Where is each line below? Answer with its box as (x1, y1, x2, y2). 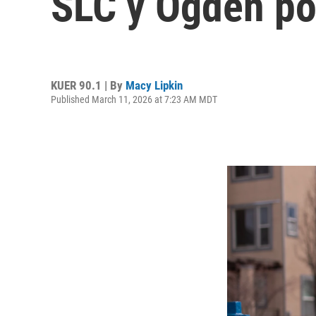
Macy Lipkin (126, 78, 183, 92)
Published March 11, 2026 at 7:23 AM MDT (51, 93, 217, 105)
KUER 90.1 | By (51, 78, 126, 92)
